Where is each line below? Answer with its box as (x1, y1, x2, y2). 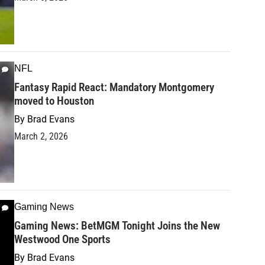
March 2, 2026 (14, 130, 68, 142)
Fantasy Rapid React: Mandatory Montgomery (14, 80, 214, 94)
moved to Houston (14, 93, 94, 108)
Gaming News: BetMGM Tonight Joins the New (14, 219, 220, 233)
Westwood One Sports (14, 232, 111, 247)
